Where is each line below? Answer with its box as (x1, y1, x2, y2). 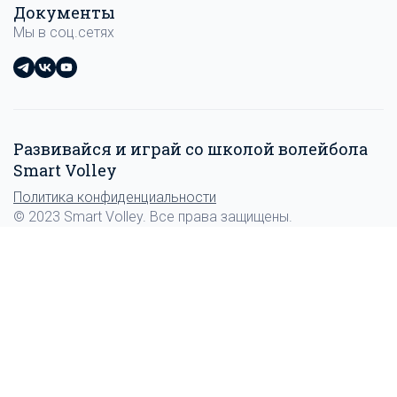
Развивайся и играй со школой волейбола (13, 138, 368, 160)
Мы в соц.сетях (13, 24, 114, 41)
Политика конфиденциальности (13, 189, 216, 206)
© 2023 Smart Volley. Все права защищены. (13, 208, 292, 225)
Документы (13, 2, 115, 23)
